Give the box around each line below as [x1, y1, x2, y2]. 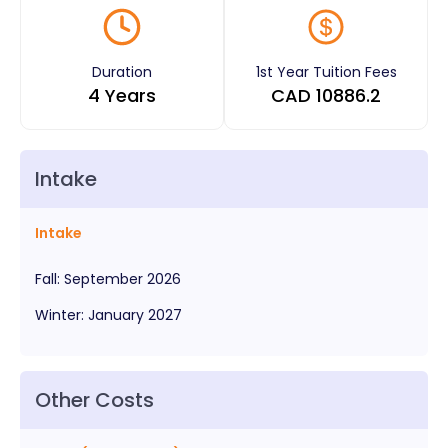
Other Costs [35, 385, 154, 414]
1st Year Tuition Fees [255, 61, 397, 82]
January [88, 304, 144, 325]
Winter [35, 304, 81, 325]
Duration [92, 61, 152, 82]
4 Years [88, 82, 156, 108]
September [64, 268, 143, 289]
